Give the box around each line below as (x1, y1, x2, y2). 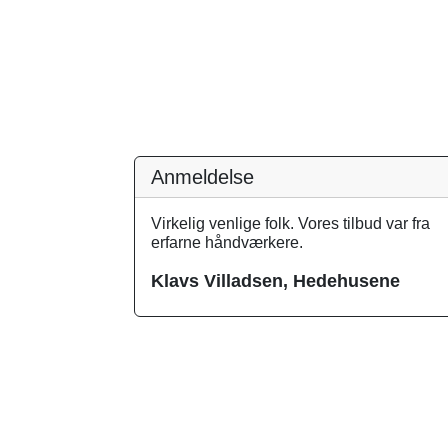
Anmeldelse (151, 166, 254, 188)
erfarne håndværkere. (151, 234, 303, 251)
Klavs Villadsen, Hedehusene (151, 271, 400, 291)
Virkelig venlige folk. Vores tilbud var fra (151, 215, 430, 232)
